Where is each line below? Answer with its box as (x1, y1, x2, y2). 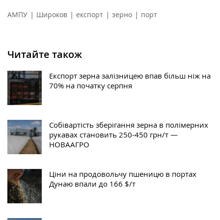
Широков (36, 10, 67, 20)
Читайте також (7, 48, 82, 61)
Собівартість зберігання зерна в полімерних (49, 120, 208, 130)
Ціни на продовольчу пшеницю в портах (49, 169, 196, 179)
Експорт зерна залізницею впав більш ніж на (49, 71, 211, 81)
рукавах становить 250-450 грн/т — (49, 130, 178, 140)
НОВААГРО (49, 139, 89, 150)
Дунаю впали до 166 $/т (49, 179, 136, 189)
